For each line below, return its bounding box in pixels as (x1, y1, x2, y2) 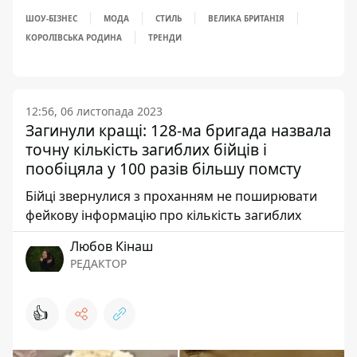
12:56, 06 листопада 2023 (25, 103, 163, 119)
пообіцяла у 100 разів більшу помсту (25, 157, 301, 179)
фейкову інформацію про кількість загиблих (25, 206, 301, 224)
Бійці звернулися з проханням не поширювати (25, 186, 317, 205)
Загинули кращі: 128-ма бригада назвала (25, 119, 331, 141)
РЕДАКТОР (70, 255, 127, 271)
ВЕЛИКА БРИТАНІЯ (208, 12, 284, 24)
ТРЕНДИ (148, 31, 182, 43)
